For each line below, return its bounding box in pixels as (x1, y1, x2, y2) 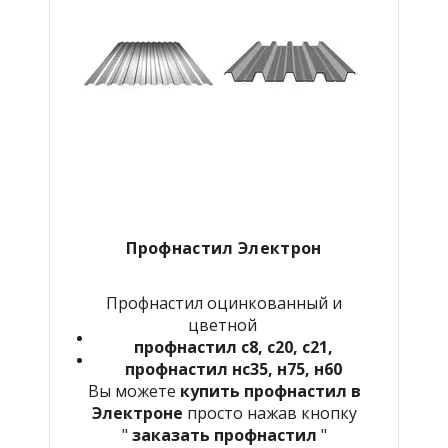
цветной (187, 313, 261, 336)
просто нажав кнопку (186, 401, 357, 424)
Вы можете (87, 379, 180, 402)
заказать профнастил (131, 423, 317, 446)
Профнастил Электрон (126, 236, 322, 259)
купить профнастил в (179, 379, 361, 402)
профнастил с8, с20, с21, (133, 335, 333, 358)
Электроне (91, 401, 187, 424)
